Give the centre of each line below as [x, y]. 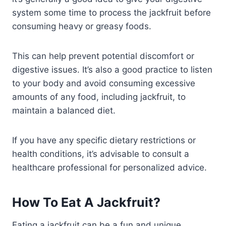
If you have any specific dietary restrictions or [104, 140]
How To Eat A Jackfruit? [86, 203]
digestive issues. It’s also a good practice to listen [112, 69]
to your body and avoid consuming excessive [104, 83]
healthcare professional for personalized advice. [109, 167]
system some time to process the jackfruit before [111, 12]
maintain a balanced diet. [65, 110]
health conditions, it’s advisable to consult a [101, 154]
